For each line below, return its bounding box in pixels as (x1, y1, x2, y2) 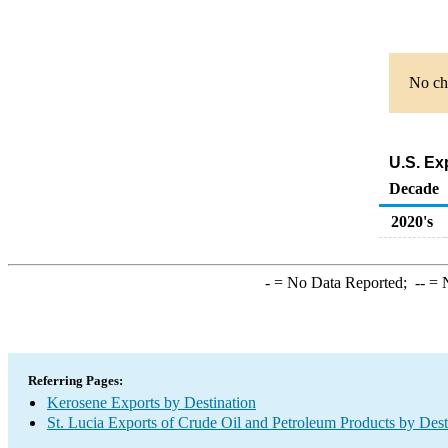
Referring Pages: (28, 373, 123, 388)
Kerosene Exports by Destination (47, 394, 256, 411)
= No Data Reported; (269, 274, 415, 291)
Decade (389, 180, 439, 197)
